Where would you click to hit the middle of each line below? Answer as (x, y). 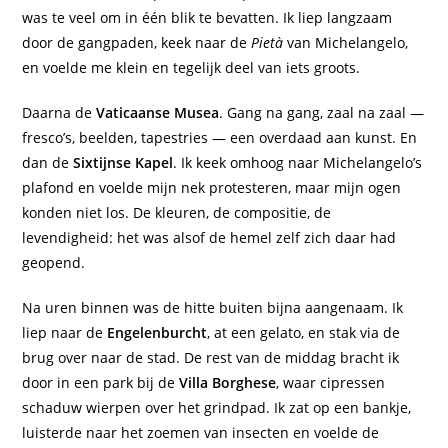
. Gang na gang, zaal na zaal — (322, 113)
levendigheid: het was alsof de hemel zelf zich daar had (209, 238)
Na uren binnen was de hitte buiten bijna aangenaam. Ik (213, 308)
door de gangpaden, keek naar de (137, 43)
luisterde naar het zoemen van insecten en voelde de (201, 433)
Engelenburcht (157, 333)
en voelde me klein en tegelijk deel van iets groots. (191, 68)
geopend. (54, 263)
